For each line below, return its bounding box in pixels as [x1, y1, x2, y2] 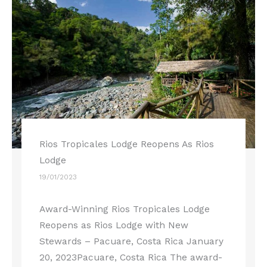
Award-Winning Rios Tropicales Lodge [39, 204, 210, 215]
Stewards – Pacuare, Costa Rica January [39, 236, 224, 247]
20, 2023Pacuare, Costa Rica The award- [39, 252, 223, 263]
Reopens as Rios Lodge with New [39, 220, 189, 231]
